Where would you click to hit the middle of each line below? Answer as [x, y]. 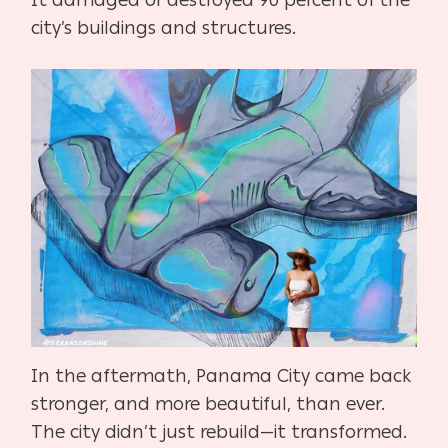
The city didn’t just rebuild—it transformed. [219, 432]
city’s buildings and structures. [166, 27]
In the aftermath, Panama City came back [221, 376]
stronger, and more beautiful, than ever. [208, 404]
